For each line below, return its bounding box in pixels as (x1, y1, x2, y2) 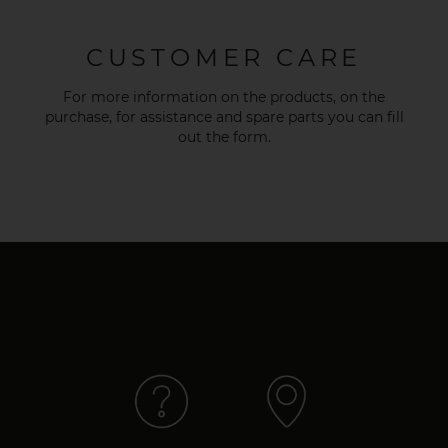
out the (177, 128, 233, 147)
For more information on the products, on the (63, 88, 385, 107)
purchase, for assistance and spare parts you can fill (44, 108, 404, 127)
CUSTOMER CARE (85, 43, 363, 73)
